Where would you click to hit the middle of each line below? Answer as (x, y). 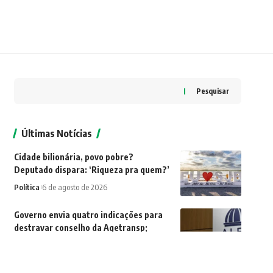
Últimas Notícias (56, 134)
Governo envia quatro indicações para (88, 215)
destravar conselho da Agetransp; (80, 228)
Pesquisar (212, 91)
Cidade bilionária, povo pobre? (73, 157)
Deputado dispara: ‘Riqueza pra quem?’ (91, 170)
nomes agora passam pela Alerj (75, 241)
